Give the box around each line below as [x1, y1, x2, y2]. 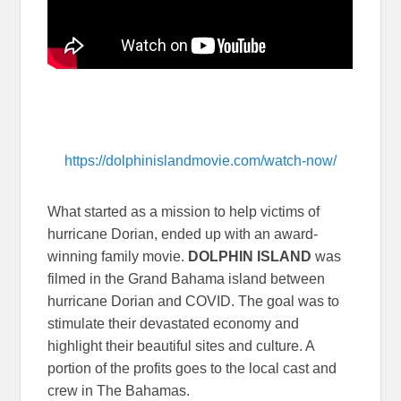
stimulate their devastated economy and [47, 315, 300, 331]
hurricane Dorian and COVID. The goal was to [47, 293, 340, 309]
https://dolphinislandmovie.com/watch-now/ [64, 152, 337, 168]
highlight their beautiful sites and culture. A [47, 337, 315, 354]
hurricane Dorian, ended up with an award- [47, 226, 319, 242]
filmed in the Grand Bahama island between [47, 270, 326, 286]
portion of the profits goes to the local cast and [47, 360, 337, 376]
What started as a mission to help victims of [47, 203, 320, 219]
